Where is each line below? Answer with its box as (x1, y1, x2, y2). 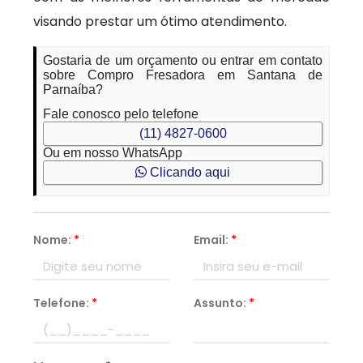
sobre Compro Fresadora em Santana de (43, 68, 322, 82)
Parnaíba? (43, 83, 104, 96)
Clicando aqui (147, 165, 230, 179)
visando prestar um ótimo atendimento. (33, 12, 288, 31)
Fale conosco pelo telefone (43, 107, 199, 121)
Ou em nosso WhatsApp (43, 146, 183, 160)
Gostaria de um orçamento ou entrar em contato (43, 53, 322, 67)
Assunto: (194, 295, 249, 311)
